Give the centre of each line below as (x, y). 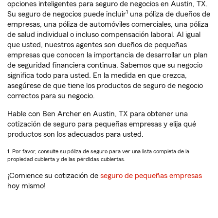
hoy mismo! (27, 186)
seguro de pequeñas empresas (150, 176)
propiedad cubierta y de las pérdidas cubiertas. (66, 159)
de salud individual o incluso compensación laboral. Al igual (104, 35)
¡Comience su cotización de (53, 176)
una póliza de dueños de (169, 14)
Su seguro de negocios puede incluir (67, 14)
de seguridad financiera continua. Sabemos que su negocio (105, 65)
